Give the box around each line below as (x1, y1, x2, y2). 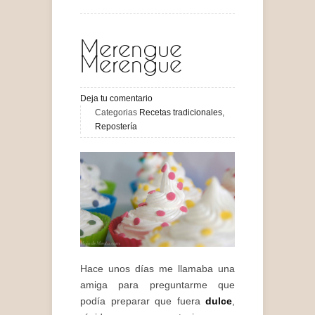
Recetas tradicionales (139, 107, 222, 117)
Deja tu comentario (80, 93, 153, 103)
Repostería (95, 121, 137, 131)
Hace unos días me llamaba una (80, 263, 235, 275)
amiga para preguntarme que (80, 279, 235, 291)
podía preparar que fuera (80, 295, 205, 307)
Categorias (95, 107, 139, 117)
